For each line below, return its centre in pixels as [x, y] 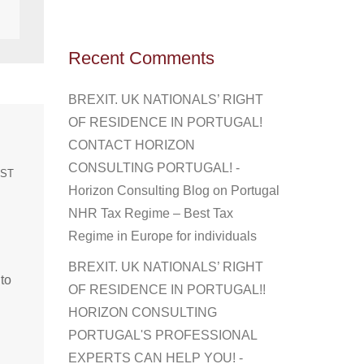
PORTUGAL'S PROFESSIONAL [162, 335]
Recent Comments [141, 58]
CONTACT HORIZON [131, 145]
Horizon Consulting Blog [139, 191]
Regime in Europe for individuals [162, 236]
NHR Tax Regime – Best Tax [150, 213]
